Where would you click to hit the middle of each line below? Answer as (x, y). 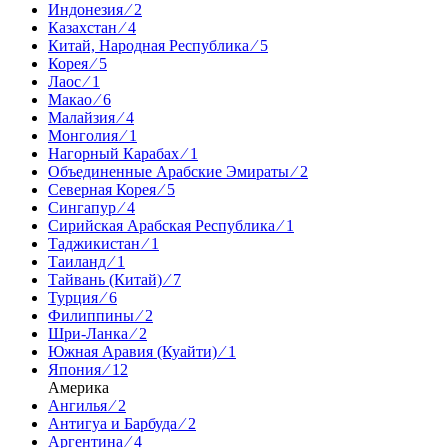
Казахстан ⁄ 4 (92, 27)
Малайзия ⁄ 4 (91, 117)
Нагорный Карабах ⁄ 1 (123, 153)
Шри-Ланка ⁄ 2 (97, 333)
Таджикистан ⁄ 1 (103, 243)
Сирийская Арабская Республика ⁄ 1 (171, 225)
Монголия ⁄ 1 (92, 135)
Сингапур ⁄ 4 (91, 207)
